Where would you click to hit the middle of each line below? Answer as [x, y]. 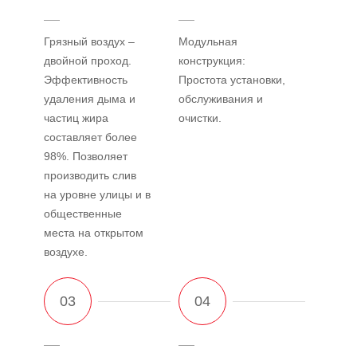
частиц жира [76, 118]
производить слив [90, 175]
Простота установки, [232, 79]
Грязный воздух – [89, 41]
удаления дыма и [90, 98]
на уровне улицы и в [97, 194]
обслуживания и [221, 98]
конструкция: [214, 60]
